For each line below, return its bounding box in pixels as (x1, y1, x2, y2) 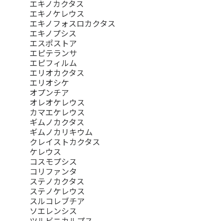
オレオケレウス (30, 96, 85, 109)
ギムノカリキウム (30, 126, 93, 138)
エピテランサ (30, 47, 77, 59)
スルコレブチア (30, 195, 85, 207)
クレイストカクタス (30, 136, 100, 148)
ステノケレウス (30, 185, 85, 197)
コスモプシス (30, 155, 77, 168)
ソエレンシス (30, 205, 77, 217)
